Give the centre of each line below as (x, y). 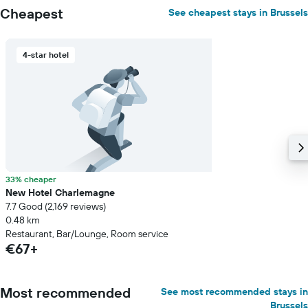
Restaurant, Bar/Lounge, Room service (87, 234)
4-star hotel (46, 55)
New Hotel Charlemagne (60, 192)
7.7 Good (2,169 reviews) (56, 206)
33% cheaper (31, 179)
